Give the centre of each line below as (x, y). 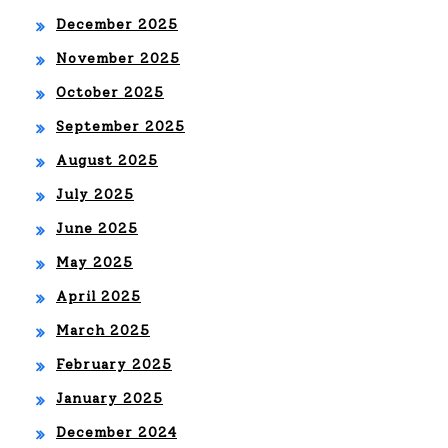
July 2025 (95, 194)
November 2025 (118, 58)
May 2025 (94, 262)
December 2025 (117, 24)
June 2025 (97, 228)
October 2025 (110, 92)
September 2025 (120, 126)
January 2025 (109, 398)
